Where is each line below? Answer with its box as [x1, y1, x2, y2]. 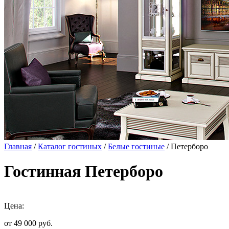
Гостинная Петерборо [4, 162, 163, 181]
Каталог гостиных [38, 142, 102, 151]
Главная [4, 142, 32, 151]
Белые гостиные [108, 142, 165, 151]
